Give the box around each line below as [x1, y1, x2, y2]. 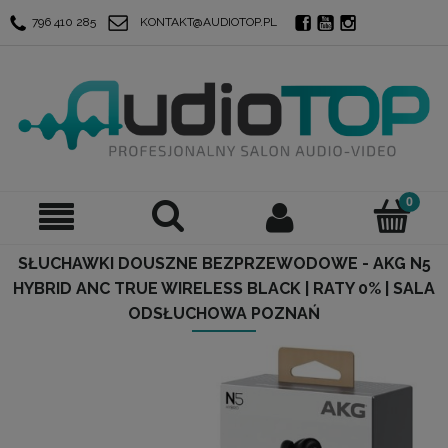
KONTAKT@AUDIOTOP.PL [140, 15, 278, 29]
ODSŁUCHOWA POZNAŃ [128, 303, 320, 323]
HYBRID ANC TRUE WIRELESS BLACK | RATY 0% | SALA [13, 278, 435, 298]
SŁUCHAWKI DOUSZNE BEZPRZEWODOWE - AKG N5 [17, 253, 431, 273]
